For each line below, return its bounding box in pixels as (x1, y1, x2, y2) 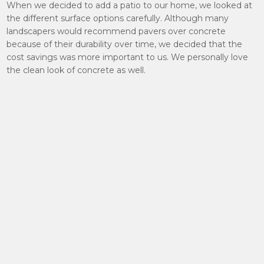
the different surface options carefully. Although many (6, 13, 229, 24)
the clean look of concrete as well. (6, 65, 146, 75)
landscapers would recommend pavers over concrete (6, 26, 226, 37)
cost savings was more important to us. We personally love (6, 52, 249, 62)
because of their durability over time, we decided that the (6, 39, 243, 49)
